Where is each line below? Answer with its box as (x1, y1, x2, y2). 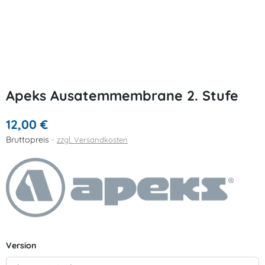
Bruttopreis (6, 134, 51, 145)
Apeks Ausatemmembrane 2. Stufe (6, 87, 238, 104)
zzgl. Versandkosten (57, 135, 128, 144)
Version (6, 240, 36, 251)
